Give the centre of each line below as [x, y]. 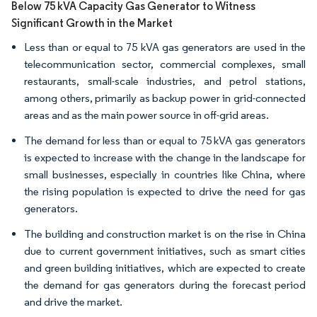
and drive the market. [73, 302]
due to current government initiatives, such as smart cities [165, 251]
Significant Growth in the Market [92, 23]
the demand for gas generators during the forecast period [165, 285]
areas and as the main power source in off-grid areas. [146, 115]
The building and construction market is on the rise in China [165, 234]
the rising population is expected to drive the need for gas [165, 191]
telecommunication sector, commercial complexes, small [165, 64]
